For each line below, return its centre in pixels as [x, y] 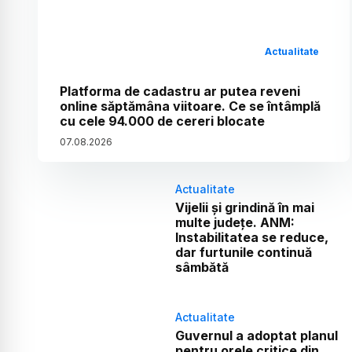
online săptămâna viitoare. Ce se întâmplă [190, 106]
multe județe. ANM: [235, 222]
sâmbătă [202, 267]
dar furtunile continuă [243, 252]
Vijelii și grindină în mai [244, 207]
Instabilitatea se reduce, [251, 237]
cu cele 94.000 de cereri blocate [162, 121]
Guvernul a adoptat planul [256, 335]
